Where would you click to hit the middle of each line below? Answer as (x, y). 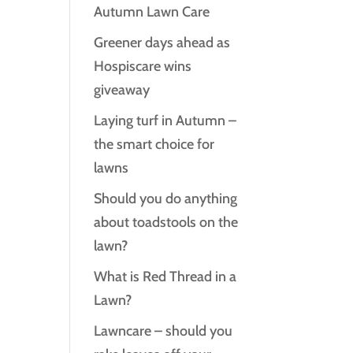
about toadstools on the (166, 222)
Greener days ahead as (162, 43)
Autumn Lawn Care (152, 12)
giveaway (122, 90)
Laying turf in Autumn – (165, 121)
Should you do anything (166, 199)
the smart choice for (154, 144)
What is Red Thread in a (165, 277)
